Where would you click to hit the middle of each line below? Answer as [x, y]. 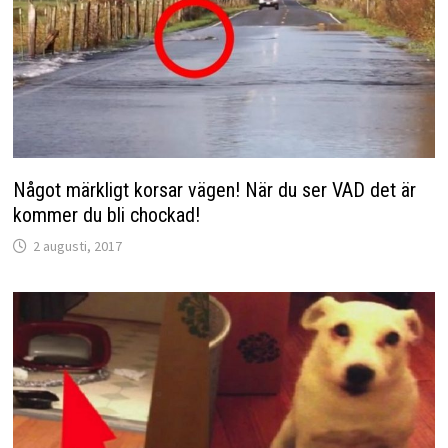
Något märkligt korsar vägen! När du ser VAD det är [214, 189]
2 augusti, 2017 [77, 245]
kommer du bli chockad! [106, 214]
